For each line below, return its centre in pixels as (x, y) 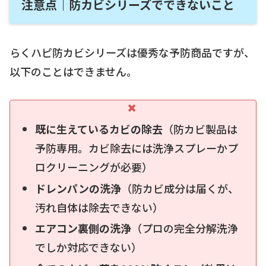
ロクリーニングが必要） (94, 167)
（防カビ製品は (200, 129)
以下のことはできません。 (73, 71)
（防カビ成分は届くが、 (180, 188)
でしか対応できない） (88, 247)
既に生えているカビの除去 (99, 129)
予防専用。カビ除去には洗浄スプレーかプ (136, 148)
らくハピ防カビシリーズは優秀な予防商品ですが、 (132, 52)
